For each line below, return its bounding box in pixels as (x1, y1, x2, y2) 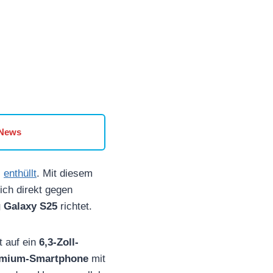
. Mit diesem (37, 167, 93, 179)
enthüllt (4, 167, 37, 179)
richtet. (57, 200, 92, 212)
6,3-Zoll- (39, 236, 79, 248)
